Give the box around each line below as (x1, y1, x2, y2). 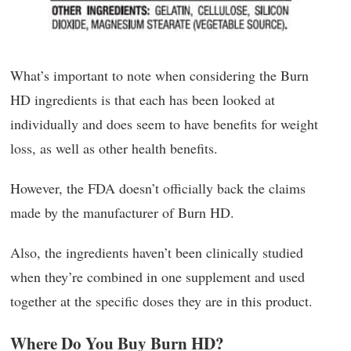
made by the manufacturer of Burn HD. (10, 203, 234, 223)
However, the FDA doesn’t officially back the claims (10, 179, 306, 198)
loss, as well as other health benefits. (10, 139, 218, 158)
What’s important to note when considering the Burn (10, 66, 309, 85)
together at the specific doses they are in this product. (10, 291, 313, 311)
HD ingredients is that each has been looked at (10, 90, 275, 110)
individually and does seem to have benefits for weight (10, 114, 318, 134)
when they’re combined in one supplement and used (10, 267, 305, 287)
